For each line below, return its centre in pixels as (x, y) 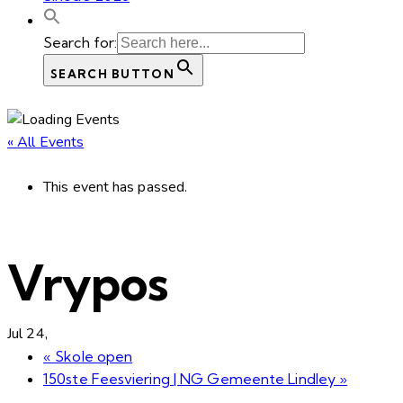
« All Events (46, 142)
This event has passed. (116, 187)
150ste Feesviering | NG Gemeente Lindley (192, 378)
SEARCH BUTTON (112, 73)
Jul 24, (27, 333)
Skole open (92, 356)
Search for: (81, 42)
